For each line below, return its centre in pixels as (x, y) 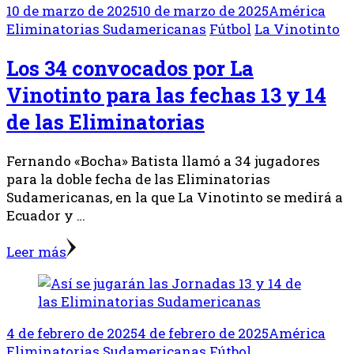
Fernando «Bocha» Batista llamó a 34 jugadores (163, 161)
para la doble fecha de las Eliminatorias (138, 179)
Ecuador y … (46, 216)
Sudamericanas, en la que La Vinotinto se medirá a (175, 198)
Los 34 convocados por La (130, 68)
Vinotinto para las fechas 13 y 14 (166, 94)
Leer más (36, 252)
